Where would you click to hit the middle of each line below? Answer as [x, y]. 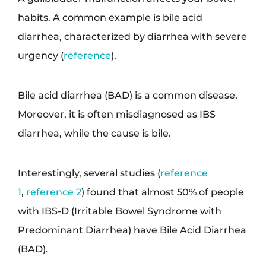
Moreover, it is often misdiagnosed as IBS [117, 114]
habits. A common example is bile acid [110, 18]
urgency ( [41, 56]
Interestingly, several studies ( [89, 173]
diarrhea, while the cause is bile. [94, 133]
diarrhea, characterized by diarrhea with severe [132, 37]
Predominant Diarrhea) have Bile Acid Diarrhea [132, 230]
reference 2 [54, 192]
